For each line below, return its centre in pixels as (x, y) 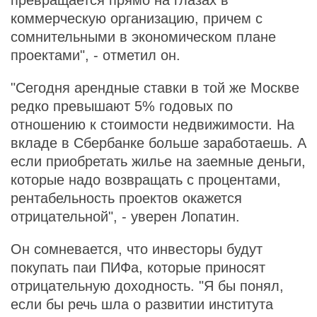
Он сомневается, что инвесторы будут (137, 249)
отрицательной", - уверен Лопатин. (125, 217)
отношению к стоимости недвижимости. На (152, 125)
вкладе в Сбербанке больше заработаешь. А (158, 143)
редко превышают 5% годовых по (122, 106)
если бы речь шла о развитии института (142, 304)
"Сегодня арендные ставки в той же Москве (155, 88)
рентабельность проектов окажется (126, 198)
